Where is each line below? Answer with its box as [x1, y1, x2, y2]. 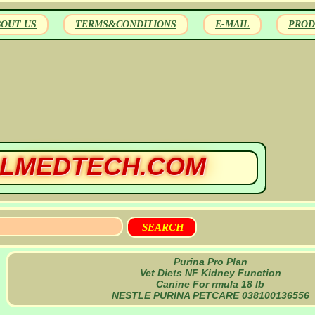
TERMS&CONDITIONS [75, 19, 176, 30]
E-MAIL [215, 19, 250, 30]
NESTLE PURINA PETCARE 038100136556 [111, 290, 309, 301]
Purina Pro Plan [173, 256, 247, 267]
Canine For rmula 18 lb [156, 278, 264, 290]
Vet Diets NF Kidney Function [139, 267, 281, 278]
